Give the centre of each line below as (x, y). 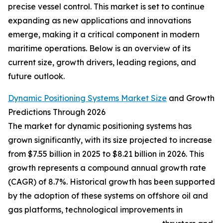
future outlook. (36, 76)
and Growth (191, 98)
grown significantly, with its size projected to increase (110, 140)
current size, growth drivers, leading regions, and (102, 62)
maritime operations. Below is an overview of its (99, 49)
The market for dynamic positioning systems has (100, 126)
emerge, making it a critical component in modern (104, 35)
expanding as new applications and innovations (100, 21)
